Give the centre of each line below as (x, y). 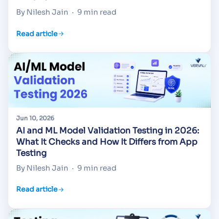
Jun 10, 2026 (35, 118)
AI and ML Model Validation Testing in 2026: (108, 131)
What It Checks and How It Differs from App (107, 142)
